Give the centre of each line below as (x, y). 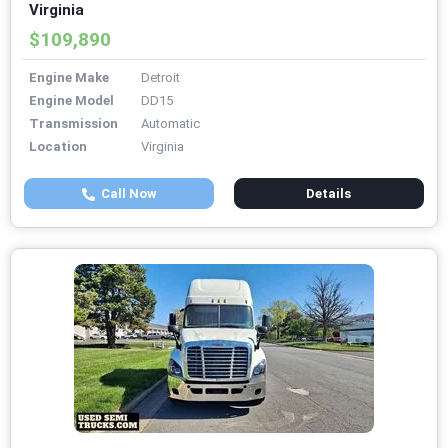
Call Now (125, 194)
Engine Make (69, 78)
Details (329, 194)
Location (58, 147)
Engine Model (71, 101)
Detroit (160, 78)
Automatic (170, 124)
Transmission (73, 124)
